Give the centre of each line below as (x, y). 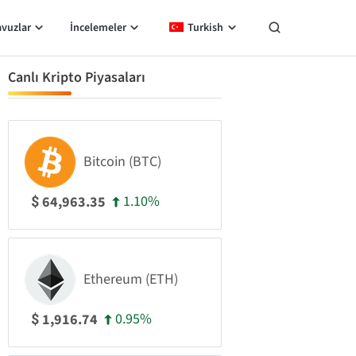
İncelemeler (98, 28)
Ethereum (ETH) (131, 279)
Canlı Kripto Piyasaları (77, 77)
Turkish (205, 28)
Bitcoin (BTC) (122, 162)
